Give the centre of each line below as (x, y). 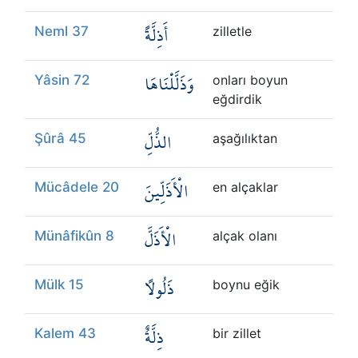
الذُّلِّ (158, 143)
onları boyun (250, 80)
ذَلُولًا (159, 289)
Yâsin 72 (62, 80)
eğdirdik (237, 99)
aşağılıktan (245, 138)
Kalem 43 (65, 333)
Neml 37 (62, 31)
